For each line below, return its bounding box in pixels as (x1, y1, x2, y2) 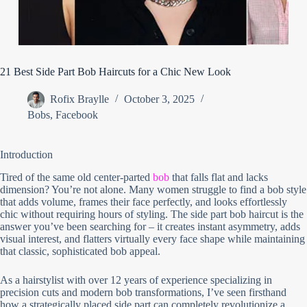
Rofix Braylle (50, 93, 109, 106)
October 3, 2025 (124, 93, 195, 106)
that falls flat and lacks (169, 171, 268, 184)
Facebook (56, 109, 98, 121)
